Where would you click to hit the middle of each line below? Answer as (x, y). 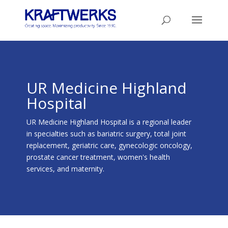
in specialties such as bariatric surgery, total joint (106, 134)
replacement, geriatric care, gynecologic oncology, (109, 145)
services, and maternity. (65, 169)
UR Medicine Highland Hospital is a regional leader (109, 122)
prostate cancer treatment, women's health (98, 157)
